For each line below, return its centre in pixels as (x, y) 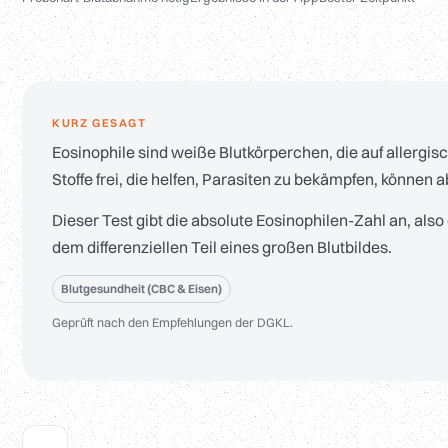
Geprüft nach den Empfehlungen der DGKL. (172, 323)
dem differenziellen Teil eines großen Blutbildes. (222, 247)
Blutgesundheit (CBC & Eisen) (141, 289)
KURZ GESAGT (99, 123)
